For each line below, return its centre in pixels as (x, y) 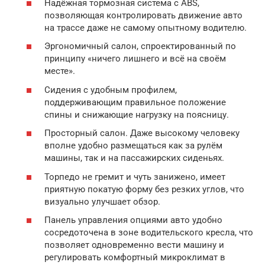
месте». (60, 71)
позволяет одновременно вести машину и (134, 245)
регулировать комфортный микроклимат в (135, 257)
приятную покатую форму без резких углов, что (144, 189)
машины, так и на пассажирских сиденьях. (134, 158)
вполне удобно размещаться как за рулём (133, 146)
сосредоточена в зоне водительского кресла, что (149, 232)
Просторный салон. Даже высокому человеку (142, 133)
